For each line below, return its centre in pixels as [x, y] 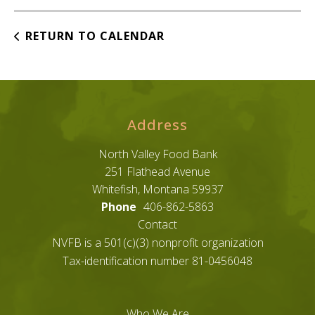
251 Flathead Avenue [157, 172]
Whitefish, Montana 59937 [157, 189]
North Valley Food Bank [157, 154]
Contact [157, 225]
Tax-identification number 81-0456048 [157, 261]
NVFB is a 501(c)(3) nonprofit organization [157, 243]
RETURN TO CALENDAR [95, 36]
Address [157, 125]
